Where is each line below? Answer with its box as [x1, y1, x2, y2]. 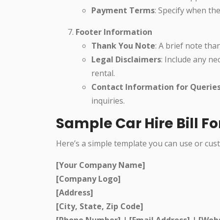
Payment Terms [91, 4, 155, 16]
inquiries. [91, 95, 125, 106]
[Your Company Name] [56, 159, 145, 170]
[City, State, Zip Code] [56, 200, 143, 212]
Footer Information [76, 26, 152, 37]
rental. [91, 67, 115, 79]
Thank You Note [91, 40, 155, 51]
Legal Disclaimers [91, 54, 161, 65]
